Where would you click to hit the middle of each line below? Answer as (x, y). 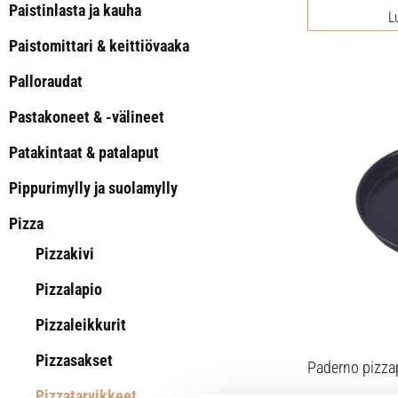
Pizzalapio (69, 289)
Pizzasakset (74, 360)
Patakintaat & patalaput (84, 152)
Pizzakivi (65, 254)
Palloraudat (46, 81)
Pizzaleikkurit (81, 325)
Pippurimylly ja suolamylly (93, 188)
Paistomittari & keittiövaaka (99, 46)
